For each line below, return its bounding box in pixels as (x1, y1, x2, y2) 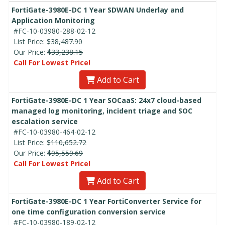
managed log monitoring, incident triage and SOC (12, 105, 192, 116)
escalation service (12, 116, 78, 126)
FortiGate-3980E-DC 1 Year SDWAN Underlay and (12, 5, 184, 15)
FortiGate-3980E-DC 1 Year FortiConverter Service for (12, 196, 201, 206)
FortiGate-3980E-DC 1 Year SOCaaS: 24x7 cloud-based (12, 95, 201, 105)
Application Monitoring (12, 15, 95, 25)
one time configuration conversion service (12, 206, 166, 216)
